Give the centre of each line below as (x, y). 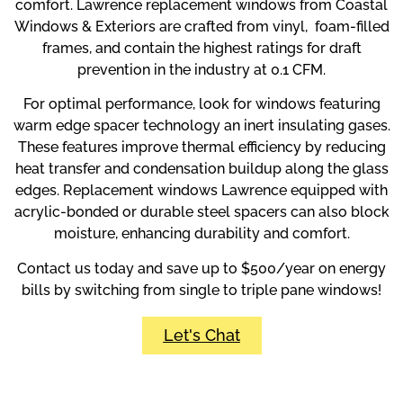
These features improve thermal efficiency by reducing (201, 148)
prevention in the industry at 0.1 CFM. (201, 69)
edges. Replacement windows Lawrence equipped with (201, 191)
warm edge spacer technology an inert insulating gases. (201, 126)
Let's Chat (201, 336)
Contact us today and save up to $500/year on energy (201, 268)
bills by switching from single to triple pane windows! (201, 290)
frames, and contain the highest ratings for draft (201, 48)
